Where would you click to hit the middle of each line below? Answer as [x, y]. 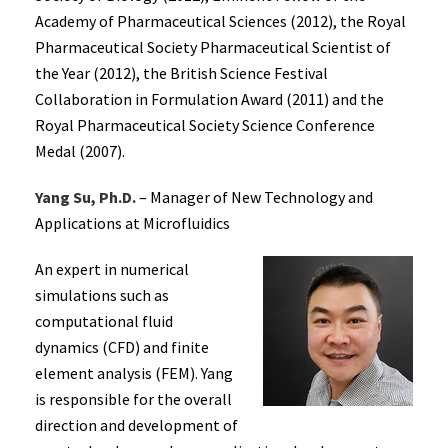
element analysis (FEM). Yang [134, 373]
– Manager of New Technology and [254, 197]
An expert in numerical [112, 269]
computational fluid [104, 321]
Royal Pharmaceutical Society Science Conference [205, 125]
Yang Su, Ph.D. [85, 197]
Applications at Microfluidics [132, 223]
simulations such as [102, 295]
